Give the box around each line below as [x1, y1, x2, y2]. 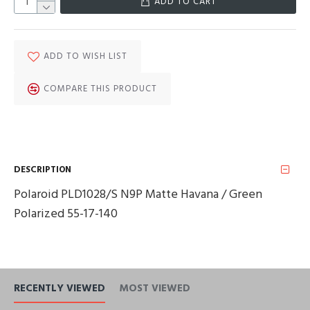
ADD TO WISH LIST [44, 50, 127, 62]
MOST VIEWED [119, 281, 190, 296]
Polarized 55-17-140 [14, 205, 118, 222]
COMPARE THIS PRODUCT [44, 82, 157, 95]
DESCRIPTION [14, 163, 71, 176]
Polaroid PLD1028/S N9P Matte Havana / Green [14, 185, 262, 203]
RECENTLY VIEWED [14, 281, 105, 296]
